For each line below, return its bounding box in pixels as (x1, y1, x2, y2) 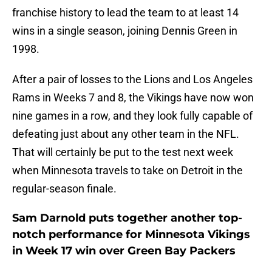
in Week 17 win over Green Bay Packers (12, 244, 236, 258)
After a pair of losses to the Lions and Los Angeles (12, 73, 253, 86)
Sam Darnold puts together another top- (12, 211, 242, 225)
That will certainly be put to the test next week (12, 146, 233, 159)
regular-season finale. (12, 182, 117, 195)
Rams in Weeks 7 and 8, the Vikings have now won (12, 91, 254, 104)
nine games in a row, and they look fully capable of (12, 109, 253, 123)
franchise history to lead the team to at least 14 (12, 6, 239, 19)
